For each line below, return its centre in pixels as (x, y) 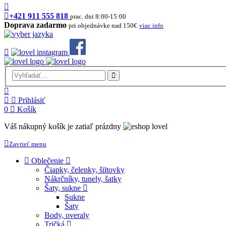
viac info (151, 26)
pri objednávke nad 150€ (103, 26)
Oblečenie (47, 161)
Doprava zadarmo (35, 25)
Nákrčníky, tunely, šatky (83, 179)
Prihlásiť (32, 100)
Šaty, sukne (63, 188)
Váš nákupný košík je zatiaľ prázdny (63, 127)
